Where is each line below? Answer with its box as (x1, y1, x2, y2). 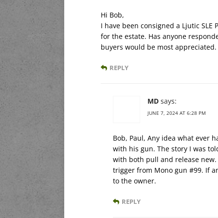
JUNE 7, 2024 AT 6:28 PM (147, 109, 206, 117)
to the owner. (113, 176, 156, 186)
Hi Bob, (101, 10, 124, 20)
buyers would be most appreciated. (101, 42, 217, 52)
